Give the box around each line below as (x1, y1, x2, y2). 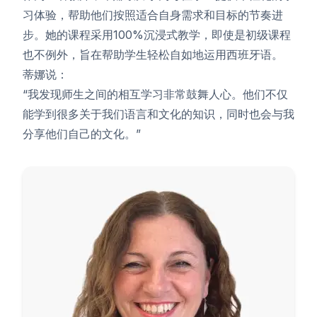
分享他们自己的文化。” (23, 127, 141, 141)
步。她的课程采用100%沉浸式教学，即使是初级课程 (23, 28, 291, 42)
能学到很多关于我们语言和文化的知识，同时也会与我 (23, 107, 294, 121)
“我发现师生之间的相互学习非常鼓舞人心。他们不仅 (23, 87, 288, 101)
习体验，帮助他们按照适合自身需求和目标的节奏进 (23, 8, 283, 22)
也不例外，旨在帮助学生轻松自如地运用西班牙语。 (23, 47, 283, 62)
